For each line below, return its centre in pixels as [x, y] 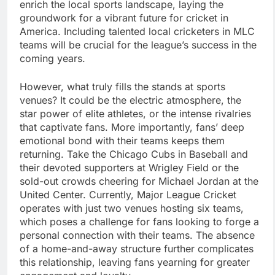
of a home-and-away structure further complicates [137, 249]
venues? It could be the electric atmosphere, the [130, 100]
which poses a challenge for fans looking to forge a [139, 222]
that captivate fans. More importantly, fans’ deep [132, 127]
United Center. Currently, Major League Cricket [128, 195]
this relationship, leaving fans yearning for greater [135, 262]
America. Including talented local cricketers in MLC [137, 32]
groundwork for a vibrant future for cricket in [124, 18]
